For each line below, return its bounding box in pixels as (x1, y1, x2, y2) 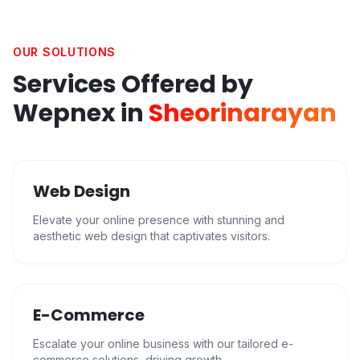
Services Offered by (13, 67, 253, 101)
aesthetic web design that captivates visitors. (33, 229, 270, 243)
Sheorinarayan (149, 96, 337, 130)
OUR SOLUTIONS (13, 45, 117, 59)
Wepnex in (13, 96, 149, 130)
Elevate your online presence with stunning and (33, 213, 284, 227)
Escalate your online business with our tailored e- (33, 337, 293, 350)
